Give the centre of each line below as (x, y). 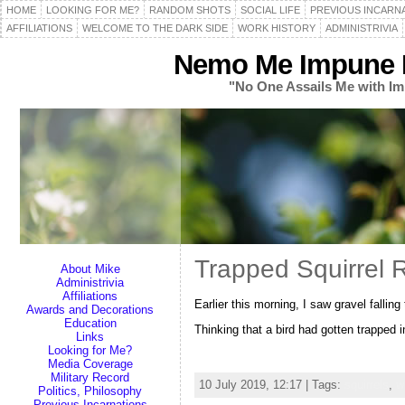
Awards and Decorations (90, 310)
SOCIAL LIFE (270, 10)
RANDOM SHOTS (190, 10)
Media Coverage (90, 364)
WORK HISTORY (277, 28)
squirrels (367, 385)
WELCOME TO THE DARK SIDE (155, 28)
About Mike (90, 269)
